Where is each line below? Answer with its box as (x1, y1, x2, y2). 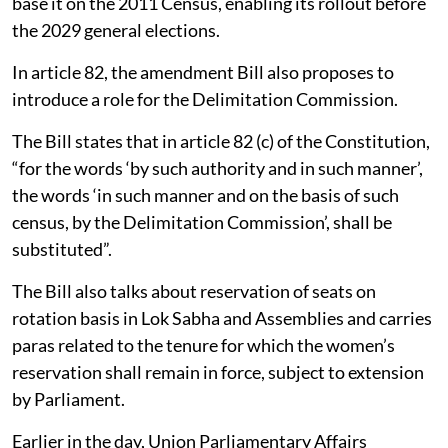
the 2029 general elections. (12, 18, 220, 41)
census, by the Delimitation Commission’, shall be (12, 210, 392, 233)
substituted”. (12, 237, 112, 260)
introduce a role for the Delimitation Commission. (12, 87, 398, 110)
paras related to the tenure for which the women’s (12, 333, 395, 356)
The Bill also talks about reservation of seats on (12, 279, 376, 302)
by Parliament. (12, 387, 125, 410)
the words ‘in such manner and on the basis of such (12, 183, 399, 206)
